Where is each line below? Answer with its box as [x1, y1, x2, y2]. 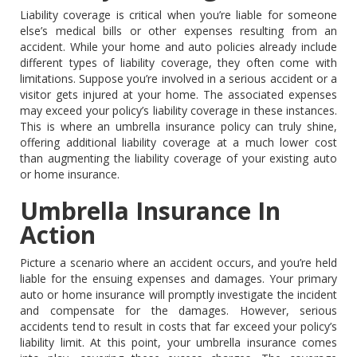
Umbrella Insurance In [20, 194, 280, 227]
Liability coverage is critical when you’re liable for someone [20, 6, 337, 22]
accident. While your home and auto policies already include [20, 38, 337, 54]
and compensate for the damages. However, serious [20, 302, 337, 318]
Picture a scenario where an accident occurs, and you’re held [20, 254, 337, 270]
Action [20, 218, 96, 251]
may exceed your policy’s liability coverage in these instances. [20, 102, 337, 118]
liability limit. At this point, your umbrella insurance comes [20, 334, 337, 350]
